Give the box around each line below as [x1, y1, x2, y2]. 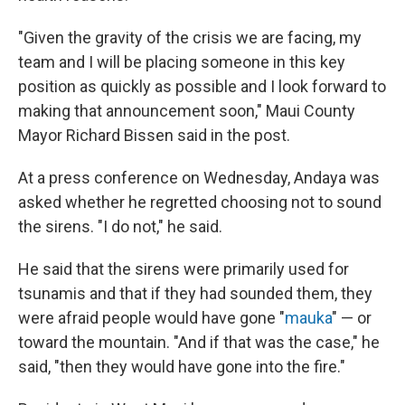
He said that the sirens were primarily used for [18, 259, 349, 279]
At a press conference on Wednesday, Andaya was [18, 168, 380, 188]
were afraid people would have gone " [18, 308, 285, 328]
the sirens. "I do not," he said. [18, 217, 222, 237]
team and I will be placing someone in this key [18, 52, 345, 72]
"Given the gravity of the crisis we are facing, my [18, 28, 362, 48]
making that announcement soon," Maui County [18, 101, 355, 121]
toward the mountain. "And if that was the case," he [18, 333, 380, 353]
